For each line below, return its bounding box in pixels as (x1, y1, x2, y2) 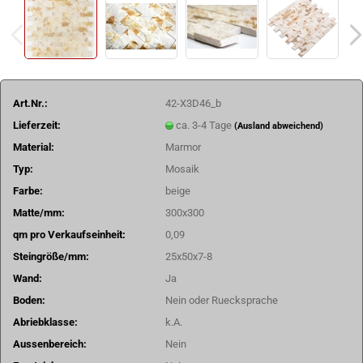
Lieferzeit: (13, 118, 61, 131)
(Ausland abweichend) (234, 120, 324, 131)
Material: (13, 140, 54, 153)
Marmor (165, 140, 202, 153)
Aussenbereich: (13, 337, 87, 350)
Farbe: (13, 184, 43, 197)
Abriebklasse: (13, 315, 78, 328)
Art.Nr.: (13, 96, 48, 109)
